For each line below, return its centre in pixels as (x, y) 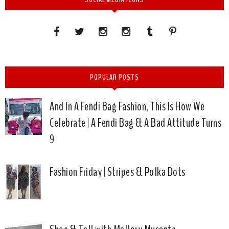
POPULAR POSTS (114, 77)
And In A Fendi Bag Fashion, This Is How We (127, 106)
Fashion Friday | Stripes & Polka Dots (118, 172)
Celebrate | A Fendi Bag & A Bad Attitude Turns (136, 122)
